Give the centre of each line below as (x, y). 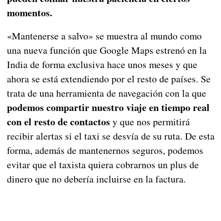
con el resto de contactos (58, 121)
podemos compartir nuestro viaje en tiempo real (108, 107)
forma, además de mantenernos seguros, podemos (105, 150)
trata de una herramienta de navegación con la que (106, 93)
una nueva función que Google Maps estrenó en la (107, 50)
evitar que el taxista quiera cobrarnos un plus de (103, 164)
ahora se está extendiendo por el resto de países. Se (109, 78)
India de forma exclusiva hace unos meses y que (102, 64)
